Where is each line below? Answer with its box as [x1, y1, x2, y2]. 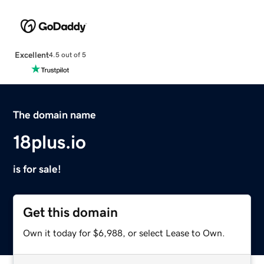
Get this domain [23, 205, 118, 219]
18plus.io [13, 132, 87, 151]
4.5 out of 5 [48, 51, 86, 59]
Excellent [14, 50, 49, 59]
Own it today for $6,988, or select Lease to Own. [23, 227, 226, 237]
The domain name [13, 109, 97, 120]
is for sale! [13, 163, 62, 174]
